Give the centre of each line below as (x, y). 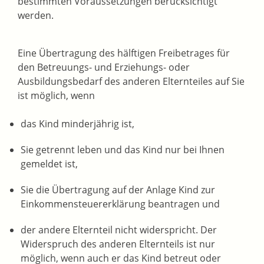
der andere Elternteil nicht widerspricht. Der (119, 230)
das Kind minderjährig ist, (77, 124)
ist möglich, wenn (56, 96)
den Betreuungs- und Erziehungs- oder (104, 67)
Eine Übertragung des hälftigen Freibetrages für (124, 53)
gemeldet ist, (49, 164)
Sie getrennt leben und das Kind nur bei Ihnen (123, 150)
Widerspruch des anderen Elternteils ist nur (118, 244)
